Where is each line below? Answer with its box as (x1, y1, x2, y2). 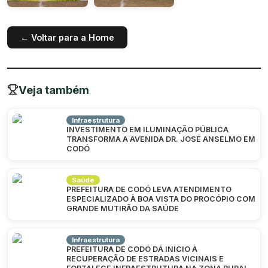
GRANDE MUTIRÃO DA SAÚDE (66, 203, 179, 213)
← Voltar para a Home (20, 32, 114, 42)
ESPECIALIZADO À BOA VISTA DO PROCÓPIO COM (66, 194, 255, 203)
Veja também (19, 83, 90, 96)
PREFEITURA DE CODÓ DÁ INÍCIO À (66, 244, 197, 254)
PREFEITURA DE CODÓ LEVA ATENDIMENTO (66, 184, 232, 194)
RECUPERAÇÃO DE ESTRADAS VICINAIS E (66, 254, 224, 263)
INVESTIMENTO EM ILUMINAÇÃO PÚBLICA (66, 124, 229, 134)
